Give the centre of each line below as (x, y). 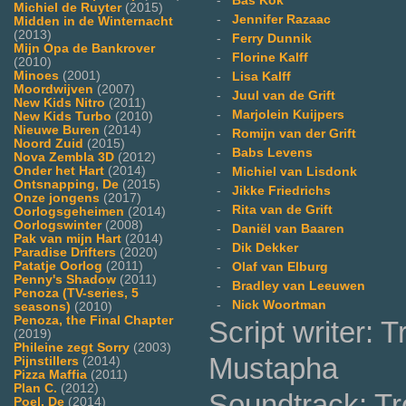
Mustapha (273, 368)
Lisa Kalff (261, 76)
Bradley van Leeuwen (299, 285)
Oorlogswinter (58, 225)
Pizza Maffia (50, 374)
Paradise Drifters (65, 252)
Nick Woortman (279, 304)
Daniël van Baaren (288, 228)
